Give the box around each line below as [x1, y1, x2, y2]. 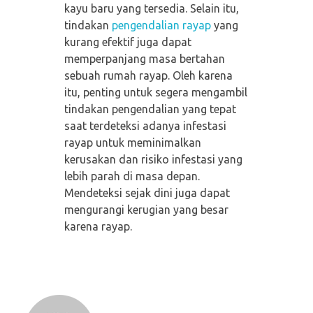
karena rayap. [64, 219, 132, 233]
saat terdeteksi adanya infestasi [64, 119, 226, 132]
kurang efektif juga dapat [64, 35, 191, 48]
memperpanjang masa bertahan [64, 52, 225, 65]
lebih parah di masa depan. [64, 169, 200, 182]
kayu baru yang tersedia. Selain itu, [64, 1, 239, 15]
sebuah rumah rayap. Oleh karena [64, 68, 233, 82]
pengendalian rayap [111, 18, 211, 31]
